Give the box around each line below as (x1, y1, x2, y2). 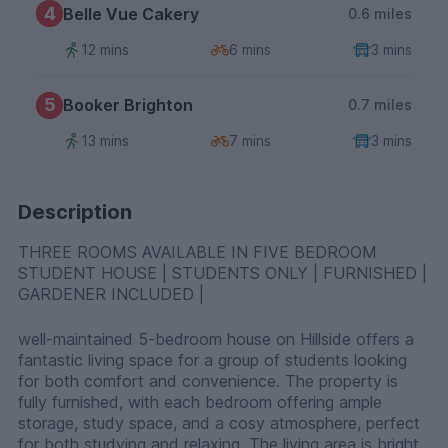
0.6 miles (348, 4, 412, 22)
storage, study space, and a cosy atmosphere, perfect (18, 413, 420, 434)
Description (18, 200, 132, 225)
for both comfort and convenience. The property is (18, 371, 398, 392)
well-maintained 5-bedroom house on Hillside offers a (18, 329, 414, 350)
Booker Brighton (63, 95, 193, 116)
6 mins (229, 40, 271, 58)
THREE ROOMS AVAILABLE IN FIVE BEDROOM (18, 242, 377, 263)
